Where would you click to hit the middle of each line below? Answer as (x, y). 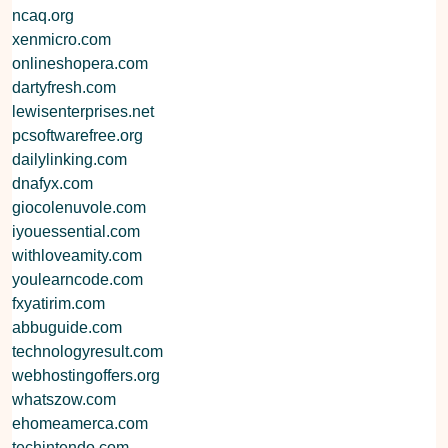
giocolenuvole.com (79, 207)
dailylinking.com (69, 159)
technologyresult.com (87, 351)
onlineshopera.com (80, 63)
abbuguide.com (67, 327)
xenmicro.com (61, 39)
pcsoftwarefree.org (77, 135)
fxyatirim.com (58, 303)
